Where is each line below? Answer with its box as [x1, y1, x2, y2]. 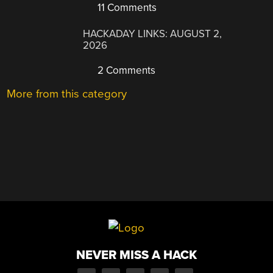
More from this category [7, 87, 127, 101]
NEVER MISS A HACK [76, 247, 197, 263]
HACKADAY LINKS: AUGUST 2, [83, 27, 222, 40]
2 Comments [95, 63, 156, 77]
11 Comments [95, 1, 157, 15]
